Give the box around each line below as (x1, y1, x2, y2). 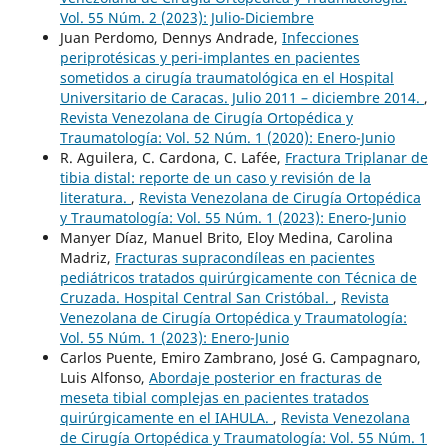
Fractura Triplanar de (284, 148, 428, 168)
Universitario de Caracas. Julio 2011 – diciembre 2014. (59, 88, 424, 108)
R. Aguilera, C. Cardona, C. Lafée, (59, 148, 285, 168)
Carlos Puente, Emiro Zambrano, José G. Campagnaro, (59, 348, 421, 368)
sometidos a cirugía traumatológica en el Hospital (59, 68, 394, 88)
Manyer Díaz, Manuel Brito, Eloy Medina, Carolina (59, 228, 393, 248)
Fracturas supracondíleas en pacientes (114, 248, 375, 268)
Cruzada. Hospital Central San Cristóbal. (59, 288, 333, 308)
